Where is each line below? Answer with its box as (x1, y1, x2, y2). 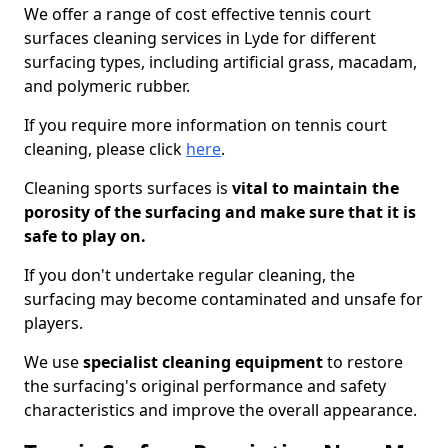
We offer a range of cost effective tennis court (24, 3, 371, 25)
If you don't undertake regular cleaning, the (24, 264, 355, 286)
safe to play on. (24, 225, 146, 247)
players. (24, 312, 83, 334)
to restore (323, 351, 403, 373)
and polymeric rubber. (24, 75, 190, 97)
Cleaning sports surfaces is (24, 177, 228, 199)
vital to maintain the (228, 177, 399, 199)
